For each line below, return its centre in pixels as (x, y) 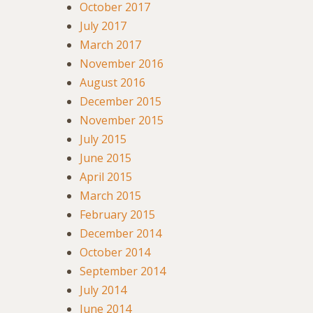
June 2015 (105, 158)
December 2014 (121, 234)
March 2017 (110, 45)
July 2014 (103, 290)
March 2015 (110, 196)
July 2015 (103, 139)
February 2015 (117, 215)
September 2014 (123, 271)
